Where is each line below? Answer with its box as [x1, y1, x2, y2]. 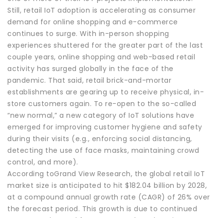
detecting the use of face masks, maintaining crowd [7, 145, 199, 155]
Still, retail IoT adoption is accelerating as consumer [7, 5, 196, 15]
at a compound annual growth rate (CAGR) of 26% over [7, 192, 210, 202]
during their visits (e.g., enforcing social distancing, [7, 133, 192, 144]
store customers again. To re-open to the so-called [7, 98, 196, 109]
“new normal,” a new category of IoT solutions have [7, 110, 194, 120]
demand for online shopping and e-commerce [7, 17, 178, 27]
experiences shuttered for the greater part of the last [7, 40, 203, 50]
